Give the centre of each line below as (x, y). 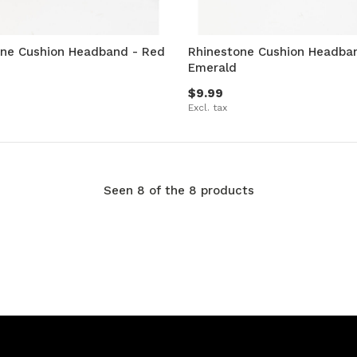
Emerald (212, 68)
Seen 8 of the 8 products (178, 191)
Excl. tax (208, 108)
